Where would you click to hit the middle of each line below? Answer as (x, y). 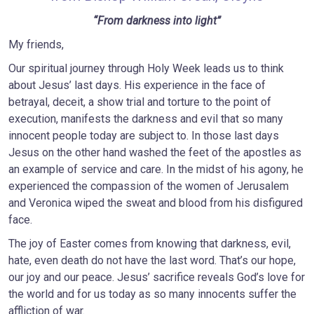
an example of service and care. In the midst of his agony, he (156, 169)
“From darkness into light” (157, 21)
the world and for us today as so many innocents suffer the (152, 294)
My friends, (36, 45)
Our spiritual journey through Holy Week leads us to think (146, 68)
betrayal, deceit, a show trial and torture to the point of (140, 102)
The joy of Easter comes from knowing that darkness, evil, (150, 244)
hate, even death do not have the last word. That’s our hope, (152, 260)
